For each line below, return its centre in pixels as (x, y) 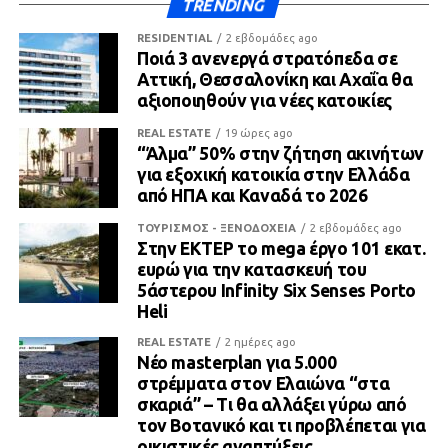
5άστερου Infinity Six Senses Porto (276, 291)
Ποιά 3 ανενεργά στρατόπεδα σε (267, 59)
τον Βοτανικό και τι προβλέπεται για (281, 426)
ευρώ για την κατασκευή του (251, 270)
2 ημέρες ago (260, 342)
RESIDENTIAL (174, 38)
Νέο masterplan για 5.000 (236, 363)
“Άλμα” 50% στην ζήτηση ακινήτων (280, 154)
